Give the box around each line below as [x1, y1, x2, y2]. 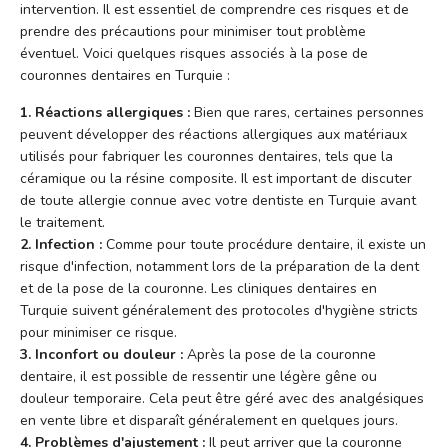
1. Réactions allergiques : [20, 102, 190, 122]
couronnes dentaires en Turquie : [20, 65, 230, 85]
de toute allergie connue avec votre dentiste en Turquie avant [20, 190, 416, 210]
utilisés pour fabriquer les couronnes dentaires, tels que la [20, 146, 393, 166]
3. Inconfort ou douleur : [20, 344, 183, 364]
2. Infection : [20, 234, 102, 254]
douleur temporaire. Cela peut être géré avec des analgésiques [20, 388, 424, 408]
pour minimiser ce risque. [20, 322, 177, 342]
